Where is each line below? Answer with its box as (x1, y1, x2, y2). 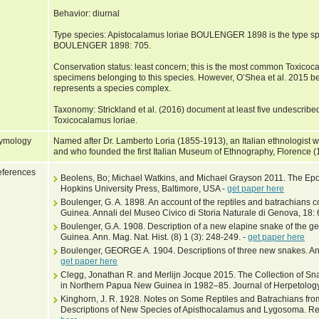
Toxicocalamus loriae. (53, 115, 140, 125)
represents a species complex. (53, 83, 171, 93)
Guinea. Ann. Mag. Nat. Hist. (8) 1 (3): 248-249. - (61, 231, 248, 242)
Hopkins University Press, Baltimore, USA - (61, 183, 227, 194)
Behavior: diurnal (53, 8, 120, 19)
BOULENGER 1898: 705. (53, 40, 151, 51)
